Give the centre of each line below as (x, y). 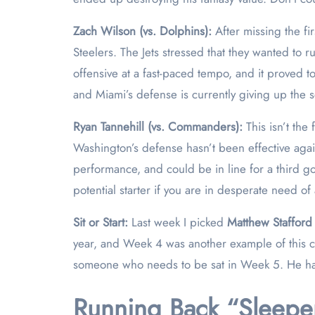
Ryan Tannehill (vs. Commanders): (160, 127)
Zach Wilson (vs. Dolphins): (144, 31)
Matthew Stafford (270, 222)
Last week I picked (179, 222)
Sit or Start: (102, 222)
